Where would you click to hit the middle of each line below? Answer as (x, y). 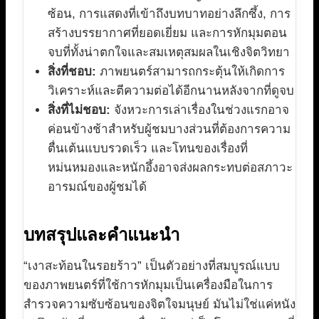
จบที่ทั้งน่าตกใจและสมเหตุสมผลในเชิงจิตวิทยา (169, 53)
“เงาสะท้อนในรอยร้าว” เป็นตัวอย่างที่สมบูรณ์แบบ (152, 266)
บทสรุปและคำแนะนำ (101, 235)
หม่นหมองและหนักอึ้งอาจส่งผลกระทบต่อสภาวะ (170, 168)
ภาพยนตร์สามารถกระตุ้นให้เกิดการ (190, 72)
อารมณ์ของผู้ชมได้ (97, 187)
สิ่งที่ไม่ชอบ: (79, 110)
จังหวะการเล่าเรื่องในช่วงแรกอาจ (200, 110)
